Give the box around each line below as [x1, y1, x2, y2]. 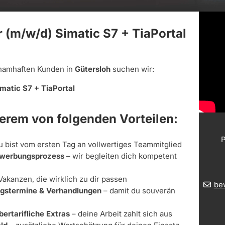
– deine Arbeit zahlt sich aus [72, 209, 172, 219]
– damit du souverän [101, 186, 175, 196]
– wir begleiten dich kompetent [64, 151, 177, 161]
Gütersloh [75, 64, 113, 74]
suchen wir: [113, 64, 154, 74]
